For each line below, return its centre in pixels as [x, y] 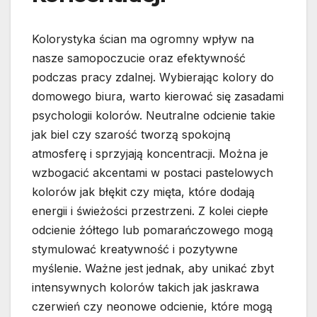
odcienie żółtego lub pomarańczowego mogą [152, 230]
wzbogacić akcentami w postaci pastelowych [152, 173]
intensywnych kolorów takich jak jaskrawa [145, 288]
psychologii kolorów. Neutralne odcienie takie [154, 116]
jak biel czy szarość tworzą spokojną [131, 135]
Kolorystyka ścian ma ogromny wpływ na [143, 39]
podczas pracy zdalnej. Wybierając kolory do [153, 77]
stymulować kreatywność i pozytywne [135, 249]
